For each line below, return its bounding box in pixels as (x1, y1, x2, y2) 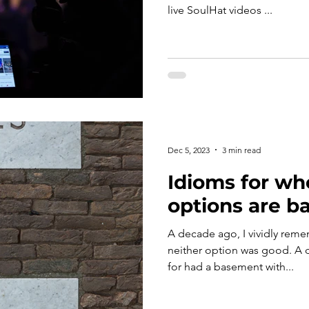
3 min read (222, 144, 261, 155)
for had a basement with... (168, 260, 294, 273)
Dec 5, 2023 (168, 144, 210, 155)
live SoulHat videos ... (168, 3, 272, 17)
